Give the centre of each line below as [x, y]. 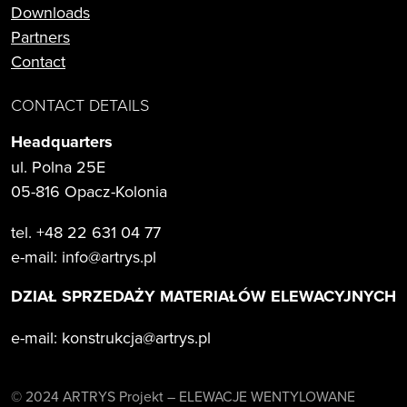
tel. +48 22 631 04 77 [86, 232]
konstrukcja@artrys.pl [136, 337]
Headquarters [62, 141]
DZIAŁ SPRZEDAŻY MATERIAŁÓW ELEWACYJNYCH [203, 296]
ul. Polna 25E [58, 166]
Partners [40, 36]
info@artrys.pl [109, 256]
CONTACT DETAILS [80, 104]
